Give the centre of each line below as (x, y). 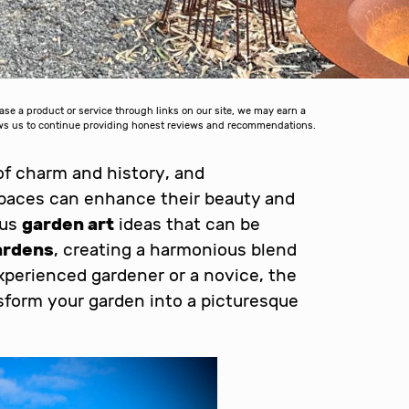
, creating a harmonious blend (175, 249)
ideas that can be (187, 224)
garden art (68, 224)
